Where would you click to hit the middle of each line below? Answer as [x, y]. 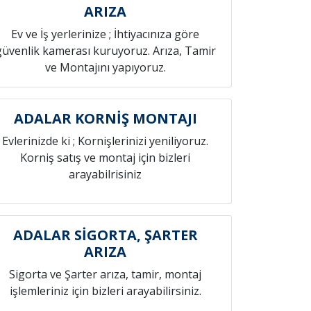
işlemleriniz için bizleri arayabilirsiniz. [105, 291]
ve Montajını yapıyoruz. [105, 67]
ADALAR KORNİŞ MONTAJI [105, 118]
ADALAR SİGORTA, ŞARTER [105, 235]
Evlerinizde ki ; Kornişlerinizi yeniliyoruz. [106, 141]
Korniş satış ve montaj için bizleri [106, 158]
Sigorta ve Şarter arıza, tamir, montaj [106, 274]
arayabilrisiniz [106, 174]
